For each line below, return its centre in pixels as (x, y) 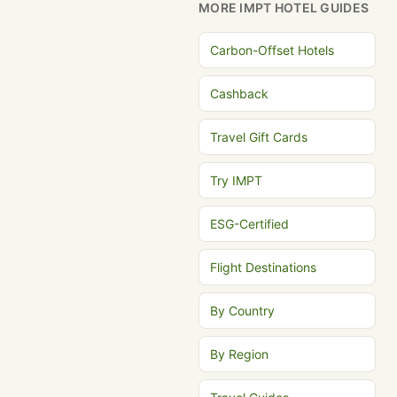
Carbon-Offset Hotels (272, 50)
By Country (242, 311)
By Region (239, 354)
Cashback (239, 93)
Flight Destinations (263, 267)
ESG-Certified (249, 224)
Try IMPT (236, 180)
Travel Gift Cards (259, 137)
